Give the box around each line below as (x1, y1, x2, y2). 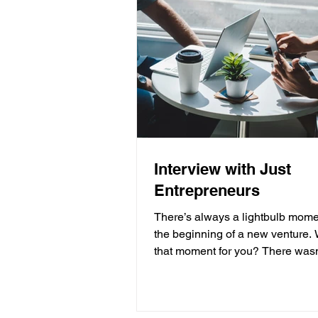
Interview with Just (154, 159, 291, 178)
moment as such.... (154, 261, 248, 275)
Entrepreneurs (154, 180, 260, 199)
